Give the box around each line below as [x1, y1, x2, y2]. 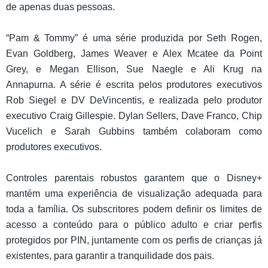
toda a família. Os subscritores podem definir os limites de [6, 204, 262, 215]
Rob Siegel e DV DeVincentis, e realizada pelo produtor [6, 95, 262, 106]
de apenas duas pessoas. [6, 2, 120, 13]
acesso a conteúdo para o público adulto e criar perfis [6, 220, 262, 230]
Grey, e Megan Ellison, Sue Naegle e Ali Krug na [6, 64, 262, 75]
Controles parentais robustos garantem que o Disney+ [6, 173, 262, 184]
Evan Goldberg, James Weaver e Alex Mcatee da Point [6, 48, 262, 59]
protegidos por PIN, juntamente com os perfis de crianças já [6, 235, 262, 246]
